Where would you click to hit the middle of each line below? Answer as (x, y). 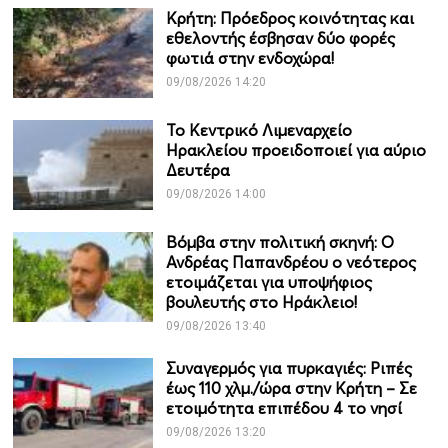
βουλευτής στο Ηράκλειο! (261, 302)
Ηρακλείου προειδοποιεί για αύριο (295, 150)
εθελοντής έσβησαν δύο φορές (280, 38)
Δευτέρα (197, 170)
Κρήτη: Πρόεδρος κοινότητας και (289, 18)
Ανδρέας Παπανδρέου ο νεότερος (290, 262)
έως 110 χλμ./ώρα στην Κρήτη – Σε (291, 388)
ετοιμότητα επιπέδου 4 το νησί (283, 408)
